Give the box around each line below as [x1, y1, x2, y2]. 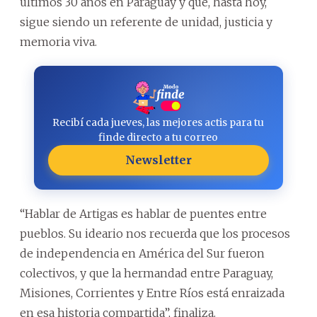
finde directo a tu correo [98, 130, 219, 144]
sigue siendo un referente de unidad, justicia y [20, 14, 272, 29]
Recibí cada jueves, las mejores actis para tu [52, 115, 265, 129]
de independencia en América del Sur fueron [20, 246, 265, 260]
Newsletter [125, 152, 192, 167]
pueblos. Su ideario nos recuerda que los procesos [20, 226, 290, 241]
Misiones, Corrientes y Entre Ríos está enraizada [20, 285, 284, 300]
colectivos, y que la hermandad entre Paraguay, [20, 265, 273, 280]
